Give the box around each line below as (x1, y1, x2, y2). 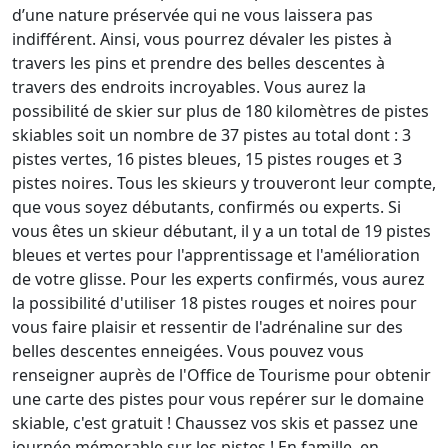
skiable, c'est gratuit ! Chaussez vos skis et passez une (12, 411, 418, 434)
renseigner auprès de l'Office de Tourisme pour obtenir (12, 363, 431, 386)
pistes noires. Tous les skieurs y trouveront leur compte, (12, 171, 436, 194)
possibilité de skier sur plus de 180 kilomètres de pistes (12, 99, 429, 122)
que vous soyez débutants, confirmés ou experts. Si (12, 195, 401, 218)
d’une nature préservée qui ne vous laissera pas (12, 3, 373, 26)
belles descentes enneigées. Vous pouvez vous (12, 339, 364, 362)
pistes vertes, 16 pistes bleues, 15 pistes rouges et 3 (12, 147, 402, 170)
